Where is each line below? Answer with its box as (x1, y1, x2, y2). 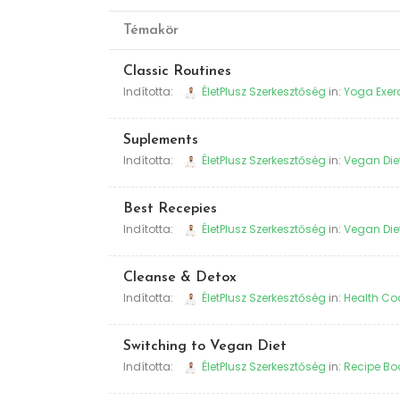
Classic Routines (123, 64, 231, 79)
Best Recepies (123, 202, 217, 216)
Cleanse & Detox (123, 271, 237, 285)
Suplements (123, 133, 198, 147)
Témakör (123, 23, 179, 37)
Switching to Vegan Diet (123, 339, 287, 354)
